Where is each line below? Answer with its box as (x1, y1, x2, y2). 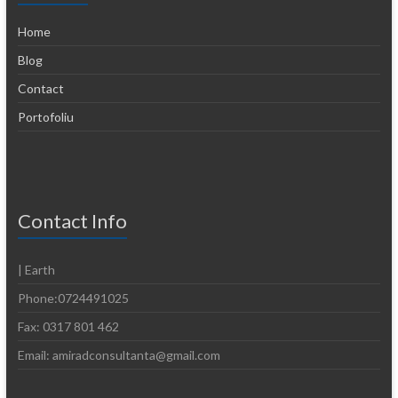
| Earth (17, 262, 55, 278)
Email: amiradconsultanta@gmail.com (17, 347, 220, 363)
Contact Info (17, 209, 127, 234)
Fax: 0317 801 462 (17, 319, 119, 335)
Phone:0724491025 (17, 291, 129, 306)
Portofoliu (17, 109, 74, 125)
